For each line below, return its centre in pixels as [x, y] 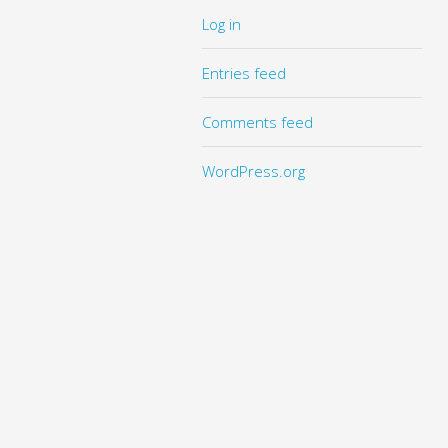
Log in [221, 23]
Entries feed [243, 72]
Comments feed [257, 121]
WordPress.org [253, 170]
